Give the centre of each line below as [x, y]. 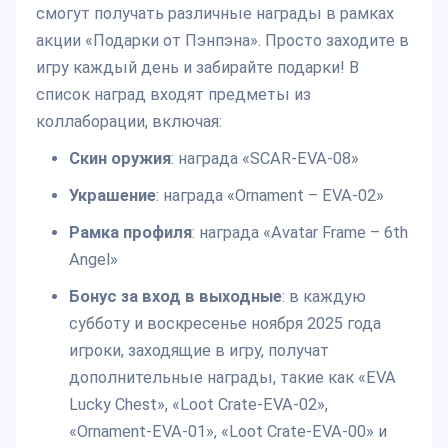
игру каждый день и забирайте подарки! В [197, 68]
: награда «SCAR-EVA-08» [264, 159]
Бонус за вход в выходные [175, 297]
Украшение [112, 196]
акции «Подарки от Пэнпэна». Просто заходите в [222, 41]
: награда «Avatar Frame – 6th [299, 233]
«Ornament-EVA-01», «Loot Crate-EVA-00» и [227, 432]
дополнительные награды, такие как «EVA [232, 378]
